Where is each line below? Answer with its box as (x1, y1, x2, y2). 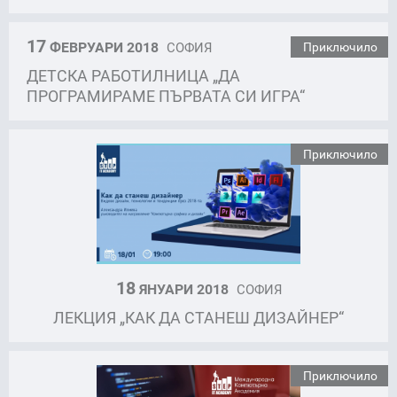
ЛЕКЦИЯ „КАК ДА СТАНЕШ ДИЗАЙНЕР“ (53, 306, 344, 328)
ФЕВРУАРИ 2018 (46, 36, 162, 57)
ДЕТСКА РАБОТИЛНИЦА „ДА (27, 64, 240, 86)
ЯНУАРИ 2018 (135, 278, 232, 299)
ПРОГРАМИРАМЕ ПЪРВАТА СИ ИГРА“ (27, 84, 305, 106)
